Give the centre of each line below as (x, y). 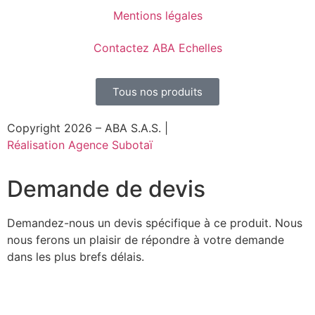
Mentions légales (157, 16)
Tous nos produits (157, 92)
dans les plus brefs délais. (76, 256)
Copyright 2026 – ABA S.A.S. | (88, 128)
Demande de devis (106, 188)
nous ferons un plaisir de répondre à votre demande (146, 239)
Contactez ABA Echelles (157, 48)
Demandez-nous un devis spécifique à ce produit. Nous (155, 223)
